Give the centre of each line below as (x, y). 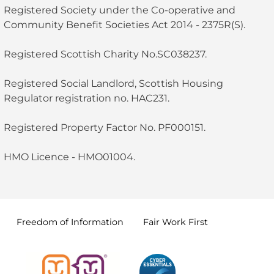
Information (97, 222)
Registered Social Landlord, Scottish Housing (113, 83)
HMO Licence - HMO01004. (69, 157)
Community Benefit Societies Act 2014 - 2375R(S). (124, 24)
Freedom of (44, 222)
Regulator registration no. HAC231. (86, 98)
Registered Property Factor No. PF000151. (106, 127)
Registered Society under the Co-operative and (119, 10)
